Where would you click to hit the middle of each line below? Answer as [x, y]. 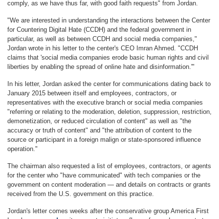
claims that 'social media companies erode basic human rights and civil [108, 57]
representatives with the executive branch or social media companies [105, 102]
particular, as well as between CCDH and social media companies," [102, 39]
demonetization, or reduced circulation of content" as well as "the [99, 121]
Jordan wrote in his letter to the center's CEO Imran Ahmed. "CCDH [103, 48]
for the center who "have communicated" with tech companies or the [104, 175]
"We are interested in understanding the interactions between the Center [109, 20]
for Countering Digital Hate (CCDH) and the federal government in [99, 29]
